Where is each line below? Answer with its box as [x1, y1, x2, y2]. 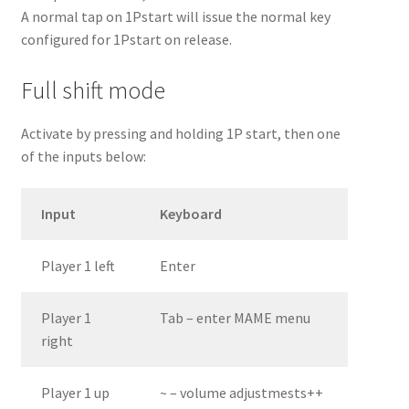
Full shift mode [20, 75, 165, 105]
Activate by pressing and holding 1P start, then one [20, 123, 341, 142]
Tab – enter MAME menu [160, 309, 311, 328]
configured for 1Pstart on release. [20, 30, 232, 49]
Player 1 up [41, 383, 110, 403]
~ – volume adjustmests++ [160, 383, 324, 403]
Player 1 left [41, 257, 116, 276]
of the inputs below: [20, 146, 146, 165]
